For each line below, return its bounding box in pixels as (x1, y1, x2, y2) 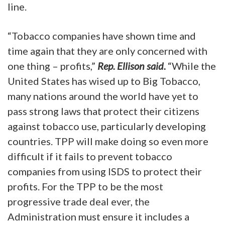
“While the (166, 59, 216, 72)
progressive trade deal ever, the (8, 195, 150, 207)
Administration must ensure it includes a (8, 210, 189, 222)
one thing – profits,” (8, 59, 97, 72)
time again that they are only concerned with (8, 44, 207, 57)
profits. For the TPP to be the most (8, 180, 163, 192)
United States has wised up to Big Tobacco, (8, 74, 200, 87)
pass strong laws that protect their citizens (8, 104, 199, 117)
